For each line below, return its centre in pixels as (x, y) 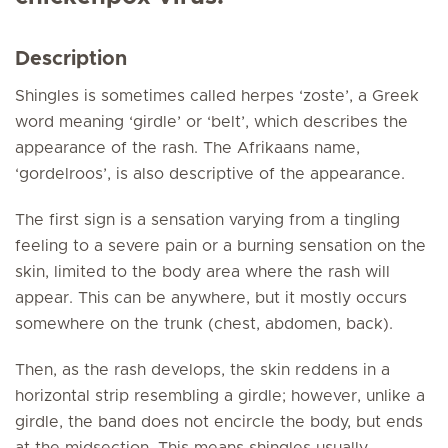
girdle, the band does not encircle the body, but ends (219, 422)
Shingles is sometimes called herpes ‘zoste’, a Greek (217, 96)
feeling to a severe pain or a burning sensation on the (220, 246)
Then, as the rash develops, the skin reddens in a (202, 370)
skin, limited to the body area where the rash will (202, 272)
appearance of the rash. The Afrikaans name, (187, 148)
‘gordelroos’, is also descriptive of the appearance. (210, 174)
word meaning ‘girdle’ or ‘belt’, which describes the (211, 122)
